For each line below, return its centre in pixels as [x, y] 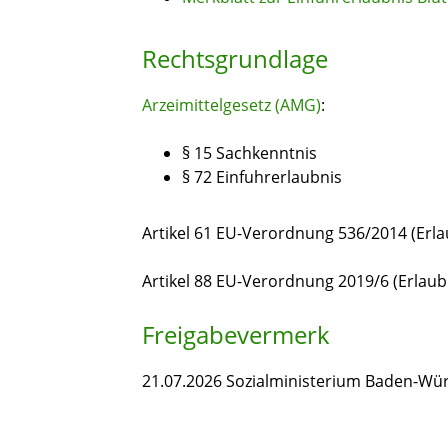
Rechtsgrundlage [235, 59]
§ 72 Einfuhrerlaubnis [262, 177]
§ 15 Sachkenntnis [249, 153]
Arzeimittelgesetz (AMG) [231, 105]
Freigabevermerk [236, 335]
